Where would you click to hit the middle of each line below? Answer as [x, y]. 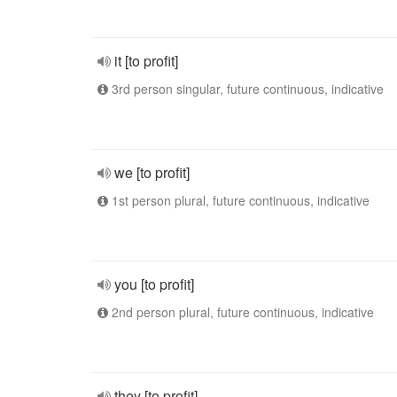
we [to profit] [152, 172]
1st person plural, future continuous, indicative [239, 200]
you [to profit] [154, 284]
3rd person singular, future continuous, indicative [246, 89]
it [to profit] [146, 61]
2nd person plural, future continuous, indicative [241, 312]
